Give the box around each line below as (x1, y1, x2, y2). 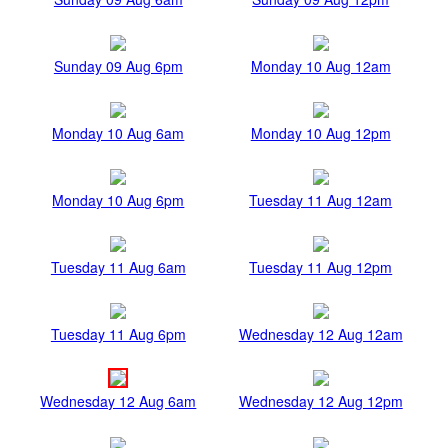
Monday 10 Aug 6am (52, 123, 185, 144)
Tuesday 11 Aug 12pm (249, 257, 393, 278)
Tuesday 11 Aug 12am (249, 190, 393, 211)
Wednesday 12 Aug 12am (238, 324, 403, 345)
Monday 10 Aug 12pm (250, 123, 391, 144)
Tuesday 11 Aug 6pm (50, 324, 186, 345)
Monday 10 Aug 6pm (52, 190, 185, 211)
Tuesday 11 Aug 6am (50, 257, 186, 278)
